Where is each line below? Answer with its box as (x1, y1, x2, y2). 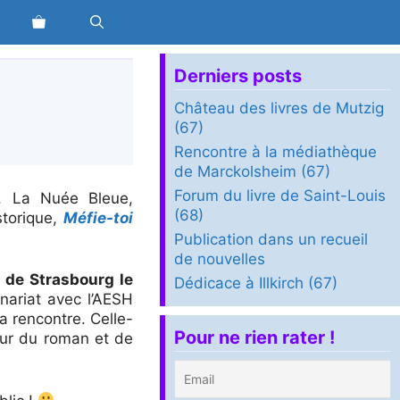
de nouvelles (174, 250, 266, 268)
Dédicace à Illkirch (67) (174, 274, 338, 292)
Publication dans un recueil (174, 230, 369, 248)
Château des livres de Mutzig (174, 99, 385, 117)
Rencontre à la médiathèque (174, 143, 378, 161)
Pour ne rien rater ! (174, 327, 336, 348)
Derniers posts (174, 65, 303, 87)
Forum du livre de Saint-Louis (174, 187, 387, 204)
